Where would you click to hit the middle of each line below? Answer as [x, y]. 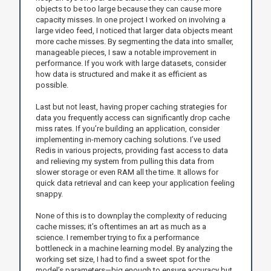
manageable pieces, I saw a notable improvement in [126, 52]
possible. [52, 85]
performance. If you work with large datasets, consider [131, 63]
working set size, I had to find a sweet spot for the [122, 259]
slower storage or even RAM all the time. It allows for [127, 172]
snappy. [49, 194]
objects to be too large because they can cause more [128, 8]
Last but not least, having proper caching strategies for [131, 106]
